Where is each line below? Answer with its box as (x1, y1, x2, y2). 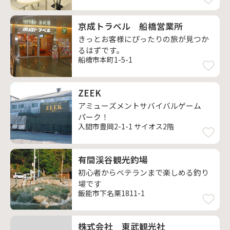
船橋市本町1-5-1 (78, 54, 132, 65)
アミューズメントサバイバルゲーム (78, 100, 201, 111)
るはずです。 (78, 45, 124, 55)
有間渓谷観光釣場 (78, 154, 148, 166)
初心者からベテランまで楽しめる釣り (78, 167, 209, 178)
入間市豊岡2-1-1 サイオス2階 (78, 121, 174, 131)
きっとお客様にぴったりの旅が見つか (78, 33, 209, 44)
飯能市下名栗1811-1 (78, 188, 145, 198)
